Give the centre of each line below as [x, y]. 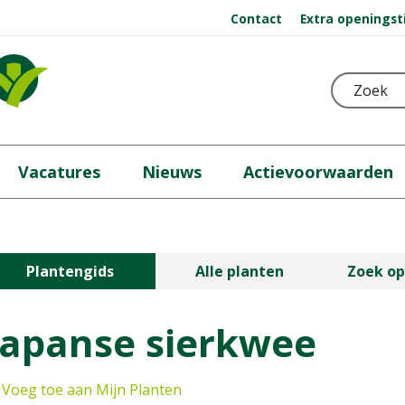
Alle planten [240, 271]
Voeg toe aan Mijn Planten [92, 390]
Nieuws [171, 172]
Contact [256, 18]
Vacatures [59, 172]
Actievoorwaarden [319, 172]
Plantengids [71, 271]
